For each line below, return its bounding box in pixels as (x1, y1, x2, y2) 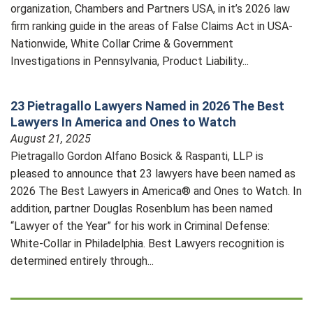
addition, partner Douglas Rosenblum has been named (10, 202, 272, 215)
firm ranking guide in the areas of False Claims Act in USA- (10, 20, 293, 33)
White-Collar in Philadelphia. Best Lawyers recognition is (10, 237, 284, 250)
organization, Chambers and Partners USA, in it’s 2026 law (10, 2, 290, 15)
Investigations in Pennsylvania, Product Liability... (10, 54, 249, 68)
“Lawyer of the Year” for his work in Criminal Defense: (10, 219, 270, 233)
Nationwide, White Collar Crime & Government (10, 37, 233, 50)
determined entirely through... (10, 254, 154, 268)
